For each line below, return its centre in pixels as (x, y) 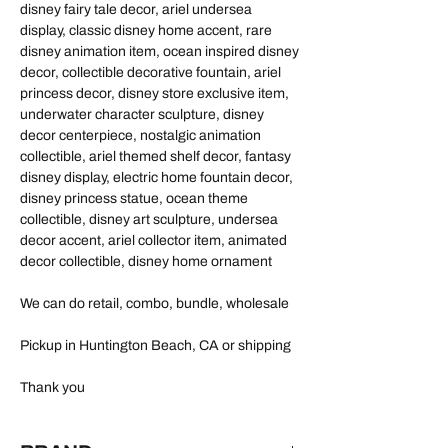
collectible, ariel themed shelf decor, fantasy (155, 156)
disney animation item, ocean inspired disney (159, 51)
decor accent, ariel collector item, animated (153, 240)
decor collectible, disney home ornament (146, 261)
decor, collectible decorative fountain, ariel (150, 72)
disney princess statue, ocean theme (134, 198)
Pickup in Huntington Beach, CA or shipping (155, 345)
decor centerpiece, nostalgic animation (140, 135)
